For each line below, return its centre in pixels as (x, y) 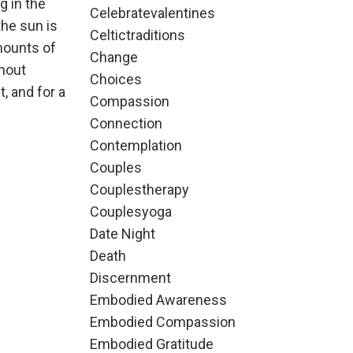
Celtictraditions (137, 35)
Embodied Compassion (162, 322)
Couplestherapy (139, 190)
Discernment (130, 278)
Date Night (122, 234)
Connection (126, 123)
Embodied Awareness (158, 300)
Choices (115, 79)
